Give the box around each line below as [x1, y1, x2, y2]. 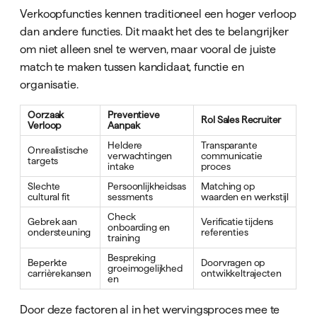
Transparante [201, 140, 258, 151]
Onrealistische [28, 145, 89, 156]
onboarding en [108, 222, 171, 234]
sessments [108, 192, 153, 203]
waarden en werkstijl [201, 192, 289, 203]
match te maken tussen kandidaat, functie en [20, 60, 244, 74]
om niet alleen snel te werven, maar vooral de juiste [20, 42, 277, 56]
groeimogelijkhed [108, 263, 183, 275]
